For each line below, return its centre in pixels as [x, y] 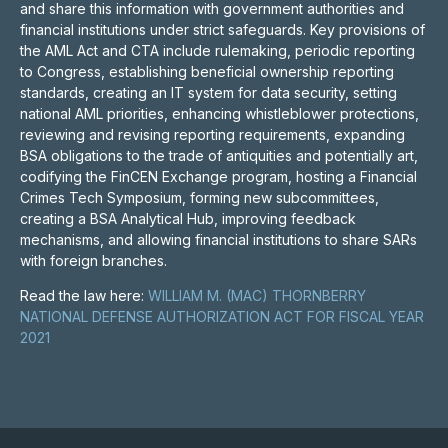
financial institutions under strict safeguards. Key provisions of [222, 29]
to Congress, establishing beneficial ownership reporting [207, 71]
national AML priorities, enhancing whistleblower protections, [219, 113]
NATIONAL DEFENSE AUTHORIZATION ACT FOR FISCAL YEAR [222, 316]
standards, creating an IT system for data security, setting [208, 92]
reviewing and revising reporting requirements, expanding [212, 134]
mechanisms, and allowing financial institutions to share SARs [218, 239]
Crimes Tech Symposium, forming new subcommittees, [199, 197]
